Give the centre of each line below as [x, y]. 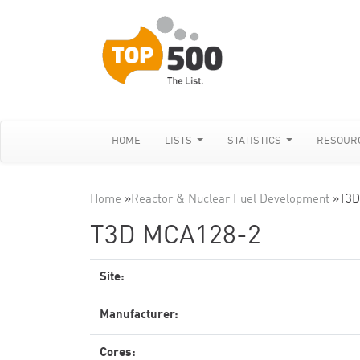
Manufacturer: [139, 315]
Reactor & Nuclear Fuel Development [230, 200]
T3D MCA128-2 [176, 237]
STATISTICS [256, 141]
